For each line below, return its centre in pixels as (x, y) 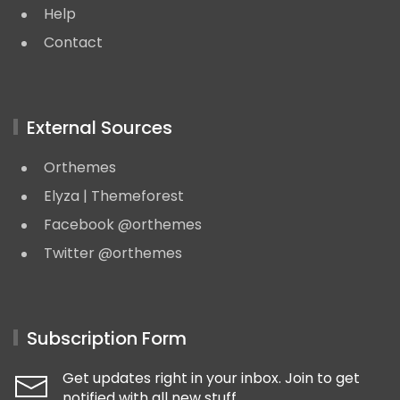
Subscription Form (107, 338)
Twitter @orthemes (113, 253)
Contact (73, 42)
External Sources (100, 127)
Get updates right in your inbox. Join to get (211, 378)
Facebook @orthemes (123, 224)
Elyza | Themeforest (114, 196)
